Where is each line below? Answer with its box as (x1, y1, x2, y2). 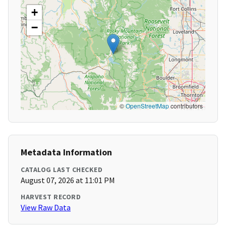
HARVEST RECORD (21, 192, 81, 202)
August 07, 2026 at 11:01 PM (21, 175, 115, 186)
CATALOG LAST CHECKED (21, 165, 102, 175)
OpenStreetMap (126, 101, 169, 110)
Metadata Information (21, 146, 112, 158)
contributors (169, 101, 203, 110)
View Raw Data (21, 202, 71, 213)
